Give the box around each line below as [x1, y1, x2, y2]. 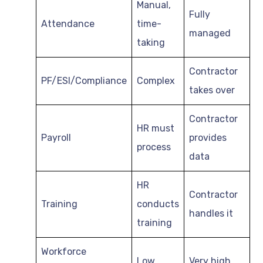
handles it [189, 207, 233, 219]
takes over [189, 84, 235, 96]
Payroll [41, 131, 71, 143]
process [137, 141, 171, 153]
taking [137, 36, 165, 48]
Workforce [41, 245, 86, 257]
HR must [137, 122, 174, 134]
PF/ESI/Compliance [41, 75, 127, 86]
